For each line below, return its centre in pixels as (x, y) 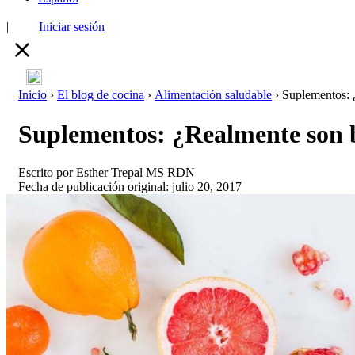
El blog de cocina (101, 95)
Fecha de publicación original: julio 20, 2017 (130, 187)
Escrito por (47, 173)
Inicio (32, 95)
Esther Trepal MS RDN (136, 173)
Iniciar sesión (72, 27)
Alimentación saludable (213, 95)
